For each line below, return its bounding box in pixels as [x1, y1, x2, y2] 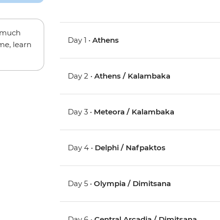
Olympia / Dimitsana [94, 179, 171, 189]
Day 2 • [68, 71, 95, 81]
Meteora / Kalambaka [94, 107, 175, 117]
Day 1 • [68, 35, 93, 45]
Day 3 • [68, 107, 94, 117]
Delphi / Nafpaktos [95, 143, 166, 153]
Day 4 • [68, 143, 95, 153]
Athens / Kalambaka [94, 71, 171, 81]
